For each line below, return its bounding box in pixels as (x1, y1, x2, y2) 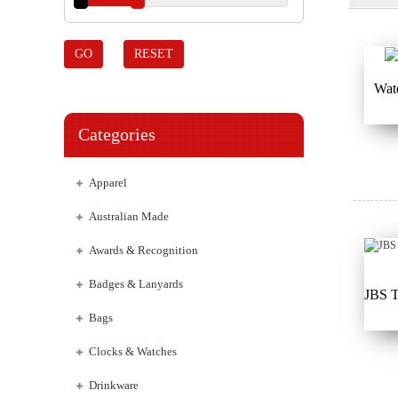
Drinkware (89, 378, 139, 392)
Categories (78, 124, 155, 144)
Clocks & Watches (89, 345, 177, 358)
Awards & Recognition (89, 243, 198, 257)
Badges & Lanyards (89, 277, 183, 291)
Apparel (89, 176, 127, 189)
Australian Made (89, 210, 169, 223)
